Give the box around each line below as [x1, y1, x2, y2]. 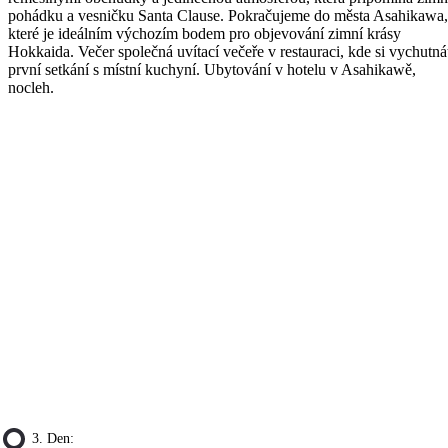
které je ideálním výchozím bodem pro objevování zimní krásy [8, 24, 401, 42]
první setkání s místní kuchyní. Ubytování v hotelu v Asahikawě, [8, 60, 416, 78]
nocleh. [8, 78, 54, 96]
